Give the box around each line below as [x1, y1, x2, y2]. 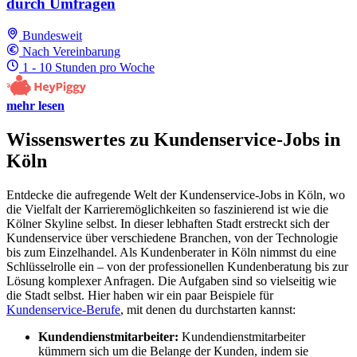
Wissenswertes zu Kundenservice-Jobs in [6, 129, 340, 151]
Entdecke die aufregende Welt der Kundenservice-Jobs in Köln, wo [6, 188, 345, 202]
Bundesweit [22, 29, 82, 43]
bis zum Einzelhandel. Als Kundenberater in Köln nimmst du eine [6, 245, 336, 260]
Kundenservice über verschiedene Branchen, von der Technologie [6, 231, 338, 245]
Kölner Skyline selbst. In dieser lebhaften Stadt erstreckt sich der [6, 217, 329, 231]
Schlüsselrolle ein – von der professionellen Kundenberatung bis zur [6, 260, 348, 274]
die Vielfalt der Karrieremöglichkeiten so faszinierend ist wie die [6, 202, 328, 217]
